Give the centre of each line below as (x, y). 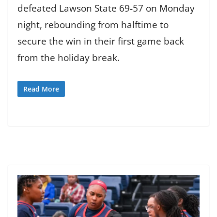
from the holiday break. (69, 58)
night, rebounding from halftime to (93, 25)
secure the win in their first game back (101, 41)
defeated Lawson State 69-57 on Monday (106, 8)
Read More (41, 89)
